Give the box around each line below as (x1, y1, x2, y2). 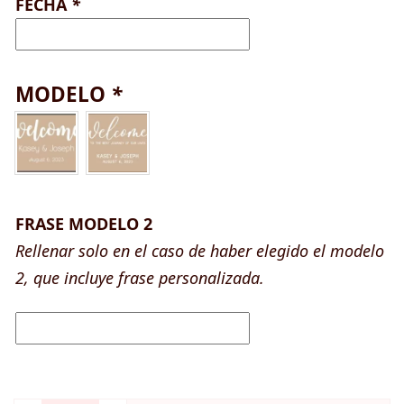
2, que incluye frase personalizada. (15, 267, 264, 289)
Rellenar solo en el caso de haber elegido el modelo (15, 240, 384, 262)
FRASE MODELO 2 (15, 213, 152, 235)
